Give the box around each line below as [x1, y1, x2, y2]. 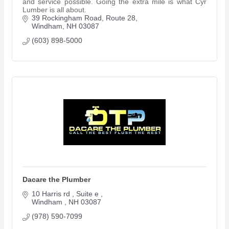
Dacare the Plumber [22, 175, 90, 184]
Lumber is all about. [22, 6, 86, 14]
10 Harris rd [31, 190, 72, 198]
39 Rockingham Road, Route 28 [31, 14, 135, 22]
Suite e [76, 190, 101, 198]
